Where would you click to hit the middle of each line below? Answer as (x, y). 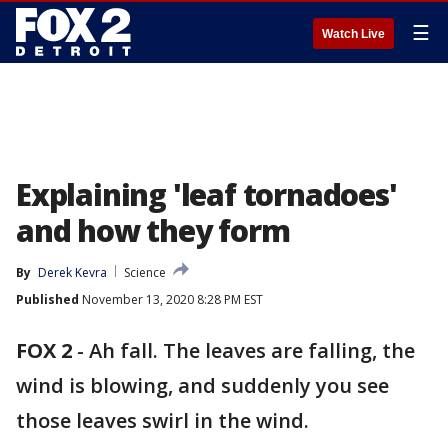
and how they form (153, 230)
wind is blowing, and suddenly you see (202, 385)
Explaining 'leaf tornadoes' (206, 194)
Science (145, 272)
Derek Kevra (72, 272)
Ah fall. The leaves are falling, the (252, 350)
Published (47, 299)
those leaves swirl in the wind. (162, 420)
